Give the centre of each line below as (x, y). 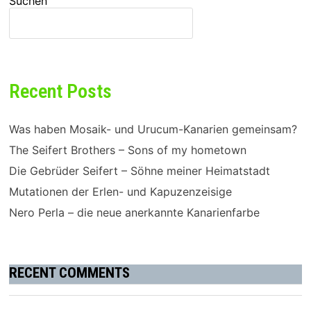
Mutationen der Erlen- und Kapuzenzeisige (120, 191)
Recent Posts (60, 92)
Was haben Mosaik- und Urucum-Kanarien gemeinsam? (153, 129)
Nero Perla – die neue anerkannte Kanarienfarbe (134, 212)
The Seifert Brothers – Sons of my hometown (127, 150)
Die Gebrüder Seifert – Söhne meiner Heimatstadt (139, 170)
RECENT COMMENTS (69, 272)
